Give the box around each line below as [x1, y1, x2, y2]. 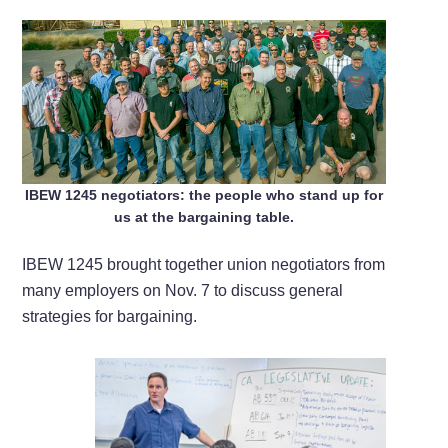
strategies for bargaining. [22, 308, 198, 326]
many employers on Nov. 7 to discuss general [22, 282, 344, 300]
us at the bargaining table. [114, 209, 294, 226]
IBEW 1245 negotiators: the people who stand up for [25, 187, 383, 204]
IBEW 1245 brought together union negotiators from [22, 256, 386, 274]
